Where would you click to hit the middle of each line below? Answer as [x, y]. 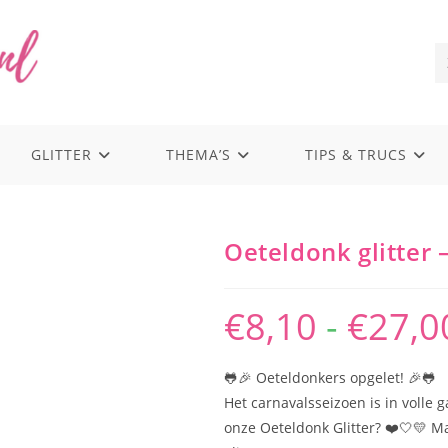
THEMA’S [198, 155]
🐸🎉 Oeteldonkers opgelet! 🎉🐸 [330, 378]
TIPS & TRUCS [356, 155]
